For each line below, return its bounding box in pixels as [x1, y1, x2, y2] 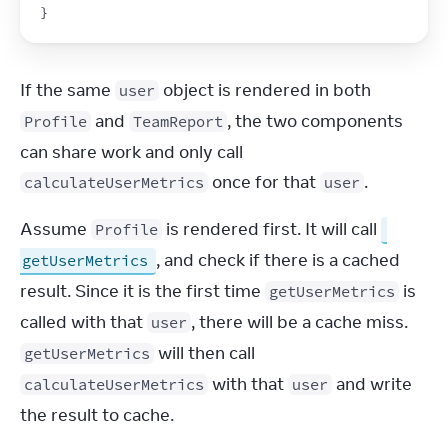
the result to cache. [20, 404, 174, 426]
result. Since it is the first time [20, 280, 265, 302]
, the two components [227, 110, 403, 132]
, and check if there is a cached [156, 249, 400, 271]
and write [332, 373, 412, 395]
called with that [20, 311, 147, 333]
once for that [208, 171, 320, 193]
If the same [20, 79, 115, 101]
